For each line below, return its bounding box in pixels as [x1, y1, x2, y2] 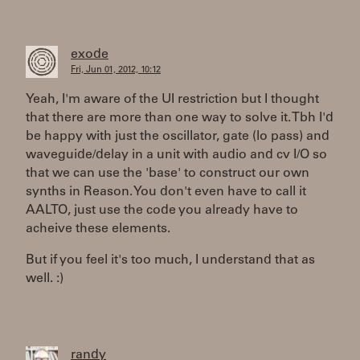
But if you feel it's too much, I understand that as [26, 254, 315, 267]
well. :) [26, 272, 63, 285]
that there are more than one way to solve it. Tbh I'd [26, 112, 333, 125]
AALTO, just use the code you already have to [26, 204, 298, 217]
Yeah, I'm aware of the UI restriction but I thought [26, 93, 319, 106]
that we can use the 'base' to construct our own [26, 167, 309, 180]
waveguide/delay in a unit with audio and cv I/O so [26, 149, 327, 162]
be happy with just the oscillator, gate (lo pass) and [26, 130, 329, 143]
